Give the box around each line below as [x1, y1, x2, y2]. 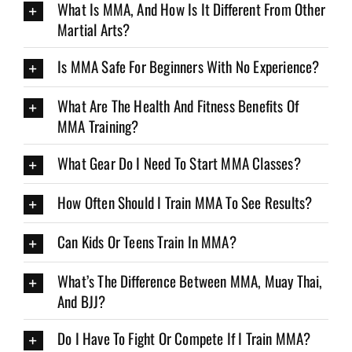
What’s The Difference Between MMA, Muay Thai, [57, 269, 323, 292]
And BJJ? [57, 290, 106, 313]
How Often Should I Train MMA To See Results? [57, 191, 313, 214]
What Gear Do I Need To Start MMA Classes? [57, 152, 301, 174]
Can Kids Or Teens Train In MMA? [57, 230, 236, 253]
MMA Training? [57, 115, 139, 137]
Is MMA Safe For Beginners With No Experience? [57, 55, 320, 78]
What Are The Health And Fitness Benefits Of [57, 94, 299, 117]
